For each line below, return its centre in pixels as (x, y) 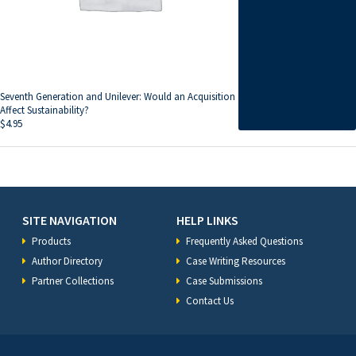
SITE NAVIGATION (70, 221)
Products (51, 242)
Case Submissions (224, 281)
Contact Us (210, 301)
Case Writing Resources (236, 261)
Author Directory (67, 261)
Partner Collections (73, 281)
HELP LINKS (207, 221)
